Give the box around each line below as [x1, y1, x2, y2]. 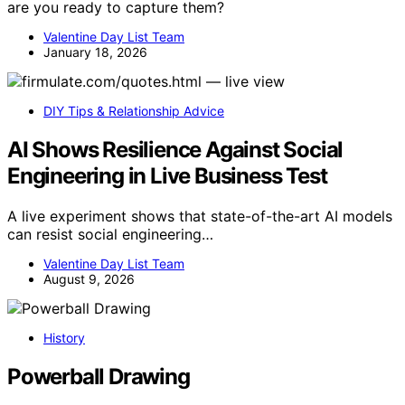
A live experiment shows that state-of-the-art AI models [7, 207, 392, 226]
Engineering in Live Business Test [7, 163, 327, 190]
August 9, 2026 [43, 271, 135, 287]
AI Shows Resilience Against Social [7, 137, 344, 164]
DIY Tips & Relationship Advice [43, 103, 224, 119]
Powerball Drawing [7, 363, 190, 390]
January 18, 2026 [43, 44, 147, 61]
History [43, 330, 85, 346]
